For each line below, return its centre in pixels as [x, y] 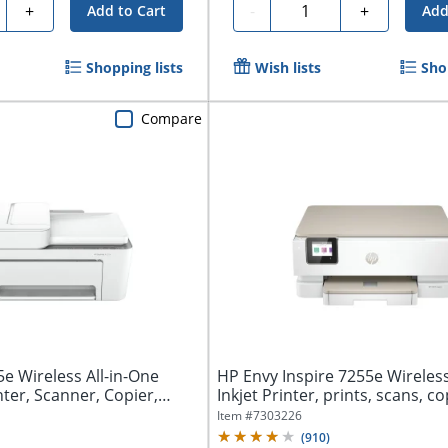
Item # [235, 415]
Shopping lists [135, 68]
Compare [172, 118]
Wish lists [288, 68]
